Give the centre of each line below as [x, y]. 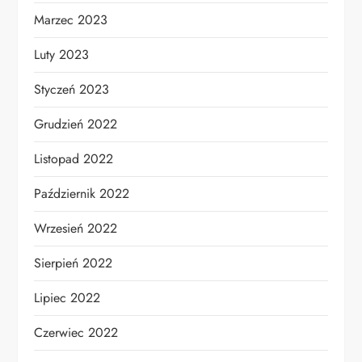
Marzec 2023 [71, 20]
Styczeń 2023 [72, 90]
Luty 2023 [62, 55]
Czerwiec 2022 [76, 333]
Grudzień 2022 [76, 124]
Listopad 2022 [74, 159]
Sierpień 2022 [74, 263]
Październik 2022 [82, 194]
